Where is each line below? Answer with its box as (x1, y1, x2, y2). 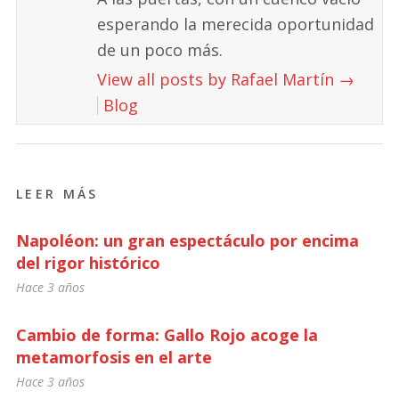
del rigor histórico (16, 251, 160, 273)
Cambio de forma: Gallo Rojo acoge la (16, 323, 318, 346)
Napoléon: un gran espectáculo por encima (16, 229, 359, 251)
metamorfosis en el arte (16, 346, 212, 368)
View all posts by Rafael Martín (97, 69, 338, 91)
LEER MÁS (16, 185, 99, 203)
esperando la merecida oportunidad (97, 13, 374, 36)
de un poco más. (97, 39, 223, 61)
